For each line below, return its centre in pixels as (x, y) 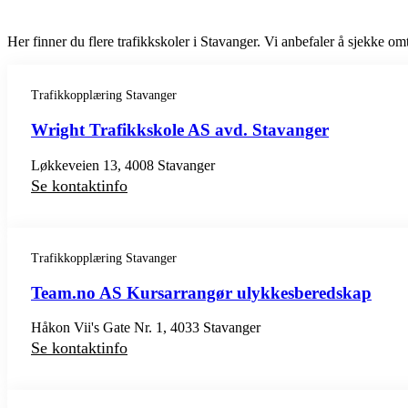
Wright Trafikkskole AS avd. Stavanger (180, 130)
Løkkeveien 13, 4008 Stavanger (123, 165)
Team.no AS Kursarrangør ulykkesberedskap (201, 292)
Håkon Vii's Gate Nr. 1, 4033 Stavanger (146, 328)
